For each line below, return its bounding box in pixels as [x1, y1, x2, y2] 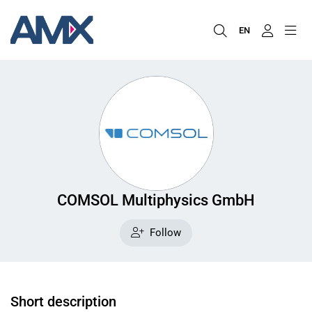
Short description [10, 293, 116, 311]
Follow [149, 226, 181, 240]
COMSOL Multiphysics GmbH [57, 190, 255, 209]
